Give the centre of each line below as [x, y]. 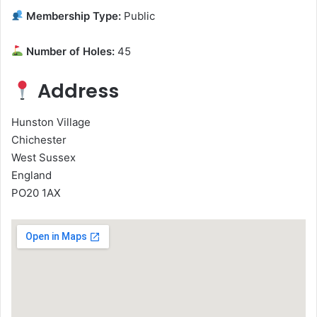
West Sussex [44, 158]
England [31, 175]
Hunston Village [51, 122]
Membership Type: [73, 16]
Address [76, 91]
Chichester [39, 140]
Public [138, 16]
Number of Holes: [69, 51]
